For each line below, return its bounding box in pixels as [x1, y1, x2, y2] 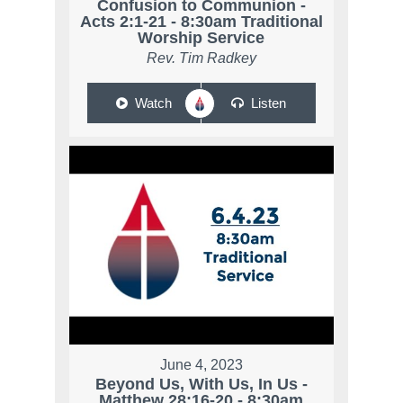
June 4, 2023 [159, 356, 243, 372]
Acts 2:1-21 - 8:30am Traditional [79, 13, 323, 31]
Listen [250, 95, 286, 112]
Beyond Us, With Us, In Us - [94, 374, 308, 393]
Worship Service [138, 29, 265, 48]
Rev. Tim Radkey [146, 50, 256, 67]
